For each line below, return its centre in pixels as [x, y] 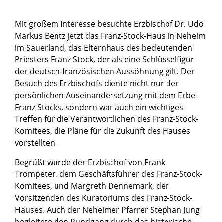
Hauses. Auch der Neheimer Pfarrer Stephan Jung [107, 210]
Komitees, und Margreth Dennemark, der [92, 186]
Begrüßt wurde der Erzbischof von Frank [90, 162]
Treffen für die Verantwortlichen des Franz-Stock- [107, 119]
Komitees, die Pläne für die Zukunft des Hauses [103, 131]
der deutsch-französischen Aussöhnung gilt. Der [105, 72]
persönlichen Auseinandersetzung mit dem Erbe [105, 95]
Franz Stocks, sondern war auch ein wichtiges [99, 107]
